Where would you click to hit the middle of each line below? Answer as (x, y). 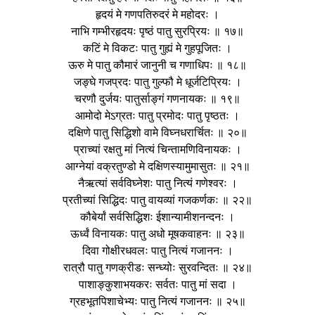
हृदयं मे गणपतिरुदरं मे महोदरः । (157, 14)
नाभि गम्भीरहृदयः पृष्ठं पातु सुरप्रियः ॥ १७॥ (157, 31)
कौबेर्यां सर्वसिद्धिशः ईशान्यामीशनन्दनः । (157, 217)
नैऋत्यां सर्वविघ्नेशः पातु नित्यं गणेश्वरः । (157, 183)
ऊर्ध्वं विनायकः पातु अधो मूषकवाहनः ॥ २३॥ (157, 233)
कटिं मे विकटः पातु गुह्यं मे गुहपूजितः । (157, 48)
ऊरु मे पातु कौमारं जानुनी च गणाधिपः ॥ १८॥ (157, 65)
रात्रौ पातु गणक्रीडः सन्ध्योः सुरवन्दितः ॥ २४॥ (157, 267)
